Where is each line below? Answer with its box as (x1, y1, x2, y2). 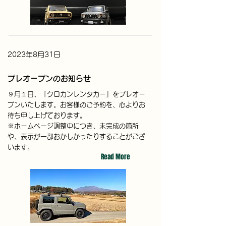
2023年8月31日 (8, 51, 61, 58)
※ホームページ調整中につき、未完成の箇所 (8, 123, 139, 129)
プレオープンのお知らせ (8, 75, 91, 82)
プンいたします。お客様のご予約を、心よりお (8, 101, 145, 108)
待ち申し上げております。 (8, 112, 86, 119)
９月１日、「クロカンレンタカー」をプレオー (8, 91, 145, 97)
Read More (101, 152, 130, 161)
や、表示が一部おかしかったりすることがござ (8, 133, 145, 140)
